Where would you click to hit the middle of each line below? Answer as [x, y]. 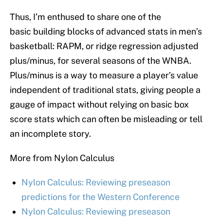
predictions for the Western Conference [100, 197]
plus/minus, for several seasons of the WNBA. [100, 61]
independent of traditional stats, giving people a [105, 90]
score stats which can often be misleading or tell [106, 119]
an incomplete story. [50, 134]
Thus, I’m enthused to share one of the [85, 17]
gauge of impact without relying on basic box [99, 105]
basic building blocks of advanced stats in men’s [106, 32]
